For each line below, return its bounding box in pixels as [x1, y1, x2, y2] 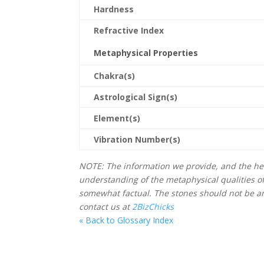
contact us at [79, 201, 133, 212]
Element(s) [94, 113, 141, 124]
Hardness [94, 4, 134, 15]
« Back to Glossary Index [79, 214, 174, 226]
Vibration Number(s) [94, 134, 181, 145]
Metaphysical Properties [94, 47, 199, 58]
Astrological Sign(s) [94, 91, 178, 103]
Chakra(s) [94, 70, 136, 81]
